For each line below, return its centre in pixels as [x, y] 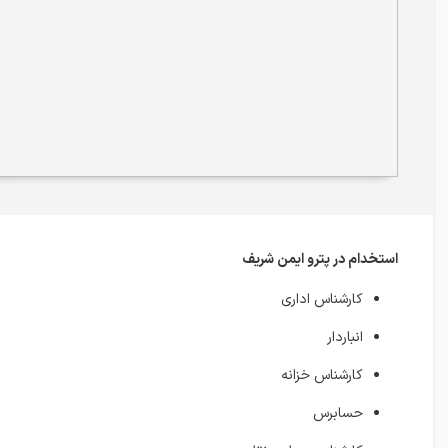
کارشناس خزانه [322, 375]
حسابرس [338, 413]
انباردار [345, 337]
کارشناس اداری [322, 299]
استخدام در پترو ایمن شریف [320, 259]
